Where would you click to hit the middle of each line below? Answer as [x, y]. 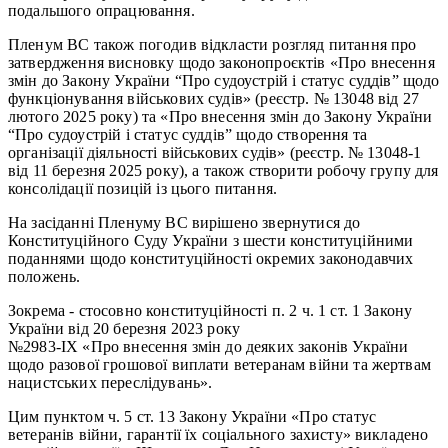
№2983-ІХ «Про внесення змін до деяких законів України [208, 346]
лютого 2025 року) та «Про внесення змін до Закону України [220, 116]
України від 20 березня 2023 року [124, 328]
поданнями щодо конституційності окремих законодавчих [211, 258]
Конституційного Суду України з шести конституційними [211, 240]
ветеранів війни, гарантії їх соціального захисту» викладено [218, 434]
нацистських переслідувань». [110, 382]
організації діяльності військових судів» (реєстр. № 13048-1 [215, 152]
